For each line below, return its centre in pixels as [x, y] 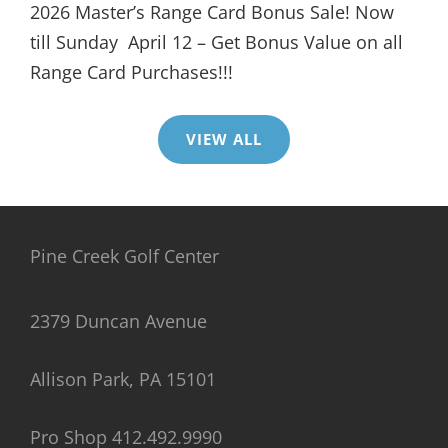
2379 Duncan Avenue [118, 321]
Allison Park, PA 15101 [123, 379]
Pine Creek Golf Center [124, 256]
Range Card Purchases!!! [136, 72]
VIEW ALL [224, 139]
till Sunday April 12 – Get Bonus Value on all [216, 42]
